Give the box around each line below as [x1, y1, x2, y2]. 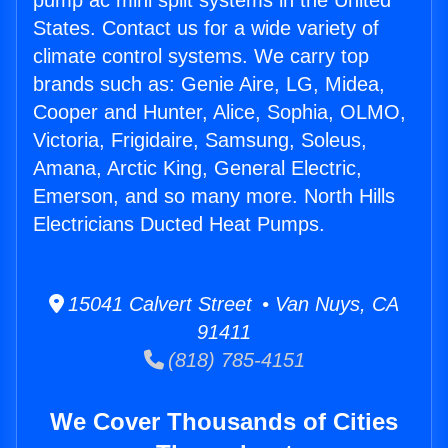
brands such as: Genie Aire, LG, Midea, [33, 73, 385, 96]
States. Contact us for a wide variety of [33, 17, 379, 40]
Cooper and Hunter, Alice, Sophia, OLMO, [33, 101, 406, 124]
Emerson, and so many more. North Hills [33, 185, 395, 208]
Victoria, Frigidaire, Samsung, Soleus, [33, 129, 367, 152]
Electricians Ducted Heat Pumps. [33, 213, 325, 236]
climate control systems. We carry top [33, 45, 369, 68]
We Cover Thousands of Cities [50, 408, 398, 436]
